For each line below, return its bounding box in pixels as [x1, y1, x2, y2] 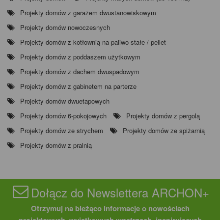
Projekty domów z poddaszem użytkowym [20, 52, 140, 62]
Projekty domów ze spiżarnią [123, 126, 205, 136]
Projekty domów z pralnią [20, 140, 92, 150]
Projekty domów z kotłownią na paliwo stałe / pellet [20, 37, 166, 47]
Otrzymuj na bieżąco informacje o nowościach [30, 203, 190, 214]
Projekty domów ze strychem [20, 126, 103, 136]
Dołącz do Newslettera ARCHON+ [31, 184, 210, 201]
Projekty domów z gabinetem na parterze [20, 82, 137, 91]
